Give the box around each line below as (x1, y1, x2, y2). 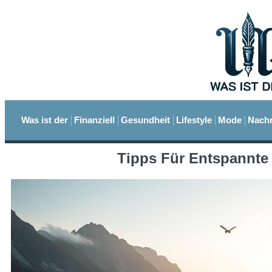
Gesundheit (121, 115, 170, 126)
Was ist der (21, 115, 68, 126)
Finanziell (74, 115, 115, 126)
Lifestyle (176, 115, 212, 126)
